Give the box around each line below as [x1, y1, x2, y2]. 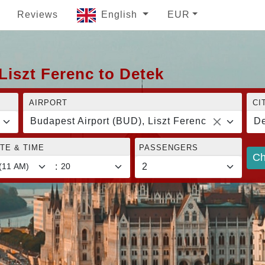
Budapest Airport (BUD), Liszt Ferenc [30, 115, 207, 126]
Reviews [17, 9, 58, 20]
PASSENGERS [139, 143, 198, 152]
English [101, 9, 140, 20]
